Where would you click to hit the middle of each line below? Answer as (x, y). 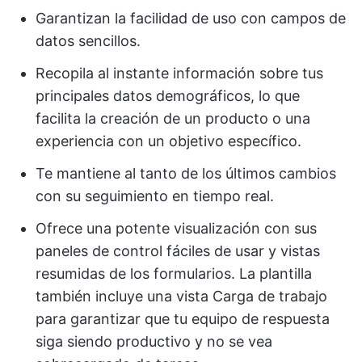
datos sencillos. (88, 41)
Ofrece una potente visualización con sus (176, 229)
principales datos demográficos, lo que (168, 96)
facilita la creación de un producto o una (173, 119)
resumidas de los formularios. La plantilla (174, 274)
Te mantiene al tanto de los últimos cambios (186, 174)
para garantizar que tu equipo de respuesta (183, 319)
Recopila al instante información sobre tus (179, 74)
